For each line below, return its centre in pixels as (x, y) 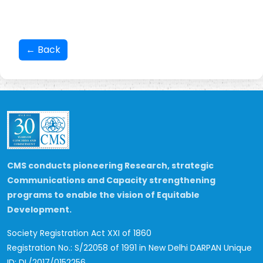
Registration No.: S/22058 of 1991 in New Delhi (97, 248)
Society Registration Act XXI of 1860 (79, 233)
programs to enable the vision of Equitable (103, 195)
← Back (43, 50)
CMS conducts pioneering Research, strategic (110, 166)
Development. (39, 210)
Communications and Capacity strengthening (111, 181)
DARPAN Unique (221, 248)
